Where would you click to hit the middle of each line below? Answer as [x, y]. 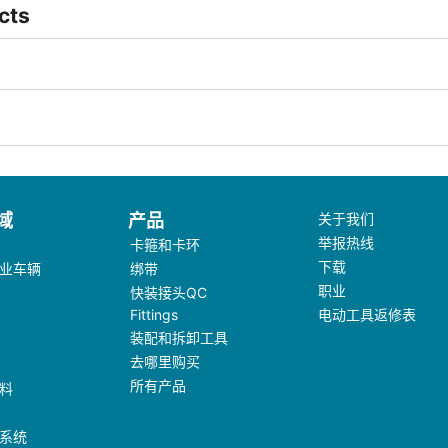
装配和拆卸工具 [179, 337]
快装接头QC [169, 292]
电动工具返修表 [366, 314]
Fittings [154, 314]
